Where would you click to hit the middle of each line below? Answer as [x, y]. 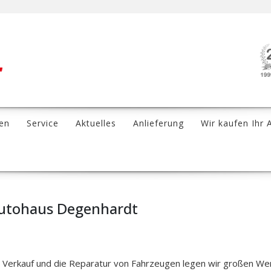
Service [43, 123]
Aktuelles [96, 123]
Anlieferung [158, 123]
